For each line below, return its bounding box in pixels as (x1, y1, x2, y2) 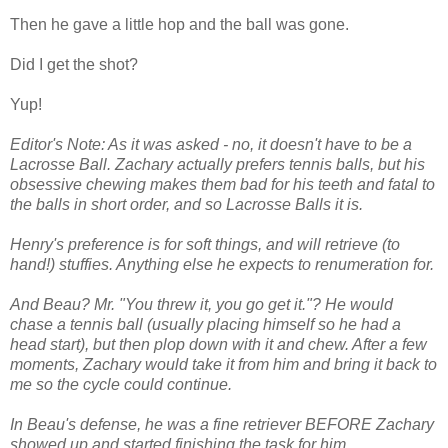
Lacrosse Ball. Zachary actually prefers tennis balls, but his (10, 155, 425, 173)
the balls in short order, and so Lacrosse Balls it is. (10, 195, 363, 213)
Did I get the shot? (10, 55, 138, 73)
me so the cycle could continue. (10, 375, 232, 393)
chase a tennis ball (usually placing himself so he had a (10, 315, 401, 333)
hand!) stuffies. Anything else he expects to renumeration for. (10, 255, 434, 273)
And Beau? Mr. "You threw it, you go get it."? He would (10, 295, 393, 313)
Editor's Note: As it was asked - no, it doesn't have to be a (10, 135, 412, 153)
